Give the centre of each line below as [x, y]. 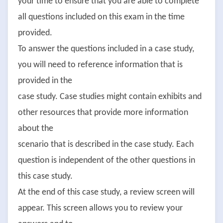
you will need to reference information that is [100, 65]
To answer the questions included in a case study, [106, 49]
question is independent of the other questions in [107, 161]
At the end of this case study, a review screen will [106, 193]
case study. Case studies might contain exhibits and [110, 97]
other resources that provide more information [103, 113]
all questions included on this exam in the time [101, 17]
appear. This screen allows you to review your [100, 209]
